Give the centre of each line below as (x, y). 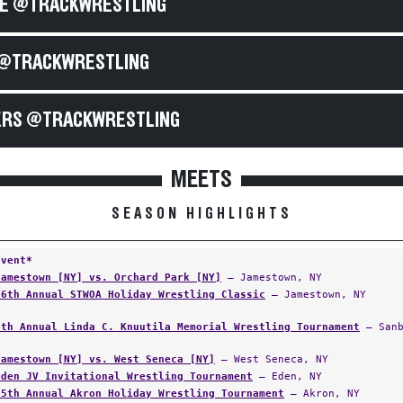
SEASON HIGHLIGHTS (201, 214)
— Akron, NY (322, 393)
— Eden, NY (287, 376)
